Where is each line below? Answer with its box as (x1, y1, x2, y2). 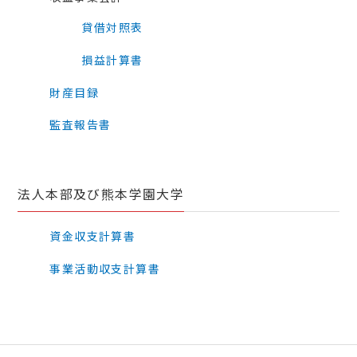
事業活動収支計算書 (49, 260, 161, 277)
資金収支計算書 (49, 228, 136, 245)
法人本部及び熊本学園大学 (18, 184, 185, 204)
